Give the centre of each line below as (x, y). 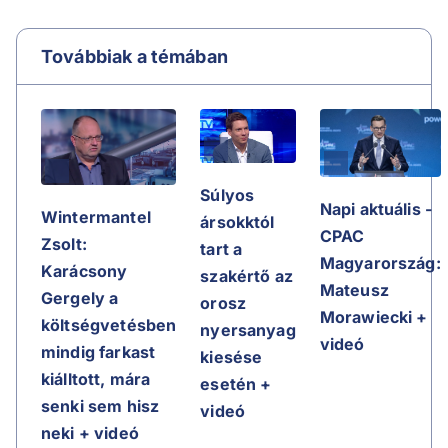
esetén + (236, 383)
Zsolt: (64, 243)
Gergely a (80, 297)
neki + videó (90, 432)
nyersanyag (248, 329)
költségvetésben (109, 324)
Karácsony (84, 270)
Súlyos (227, 194)
